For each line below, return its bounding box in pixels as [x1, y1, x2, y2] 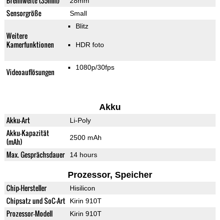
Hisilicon [69, 184, 95, 192]
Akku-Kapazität [6, 128, 49, 138]
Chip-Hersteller [6, 183, 47, 193]
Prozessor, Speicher [67, 170, 152, 180]
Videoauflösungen [6, 67, 55, 78]
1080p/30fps [75, 63, 114, 72]
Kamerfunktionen [6, 39, 54, 50]
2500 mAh [69, 134, 102, 142]
